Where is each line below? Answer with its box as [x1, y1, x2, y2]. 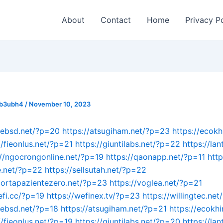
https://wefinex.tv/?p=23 [47, 191, 140, 201]
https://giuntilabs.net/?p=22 [75, 139, 180, 149]
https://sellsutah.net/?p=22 [45, 165, 146, 175]
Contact [101, 15, 131, 25]
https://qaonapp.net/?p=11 [106, 152, 205, 162]
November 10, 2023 [29, 100, 91, 108]
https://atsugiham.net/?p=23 [62, 126, 170, 136]
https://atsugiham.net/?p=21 [61, 204, 167, 214]
